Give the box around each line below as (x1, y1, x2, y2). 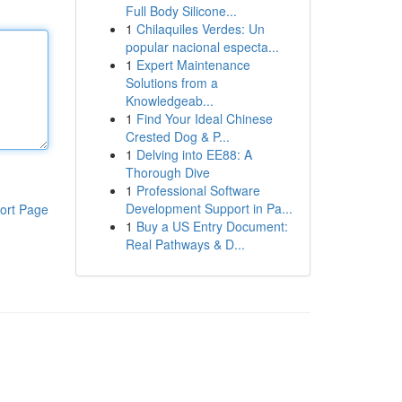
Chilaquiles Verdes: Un (135, 20, 265, 38)
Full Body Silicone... (125, 2, 237, 20)
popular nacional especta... (125, 38, 279, 56)
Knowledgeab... (125, 92, 214, 109)
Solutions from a (125, 74, 218, 92)
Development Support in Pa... (125, 199, 293, 217)
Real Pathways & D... (125, 235, 245, 253)
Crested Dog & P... (125, 127, 230, 145)
